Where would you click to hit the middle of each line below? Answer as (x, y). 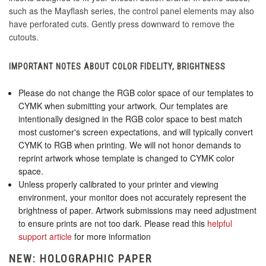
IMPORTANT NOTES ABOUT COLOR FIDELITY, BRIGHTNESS (117, 67)
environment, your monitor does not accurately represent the (133, 197)
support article (45, 237)
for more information (112, 237)
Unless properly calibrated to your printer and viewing (119, 184)
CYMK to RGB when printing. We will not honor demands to (130, 145)
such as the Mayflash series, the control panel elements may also (132, 11)
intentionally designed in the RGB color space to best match (131, 119)
